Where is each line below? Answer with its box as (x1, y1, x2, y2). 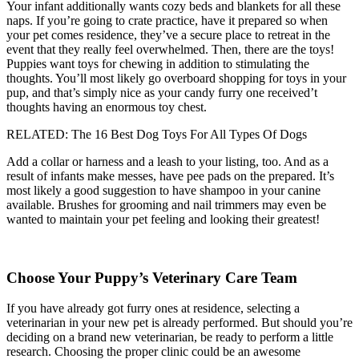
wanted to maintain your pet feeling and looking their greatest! (6, 212, 320, 226)
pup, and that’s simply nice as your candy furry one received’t (6, 86, 317, 99)
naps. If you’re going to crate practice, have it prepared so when (6, 14, 328, 27)
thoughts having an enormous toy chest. (6, 100, 207, 114)
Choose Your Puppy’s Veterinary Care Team (6, 268, 297, 286)
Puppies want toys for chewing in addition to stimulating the (6, 57, 309, 71)
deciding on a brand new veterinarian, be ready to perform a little (6, 330, 333, 345)
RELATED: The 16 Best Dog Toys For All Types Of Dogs (6, 127, 307, 141)
